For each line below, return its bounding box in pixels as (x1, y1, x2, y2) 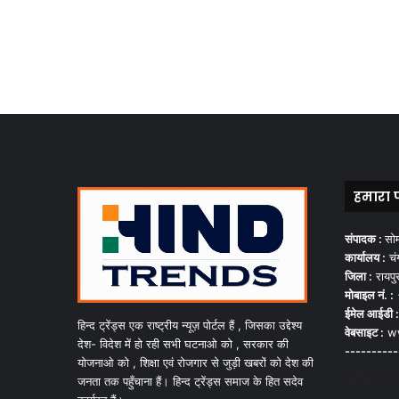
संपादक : (345, 231, 385, 246)
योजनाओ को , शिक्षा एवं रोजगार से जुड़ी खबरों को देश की (77, 354, 313, 370)
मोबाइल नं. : (345, 287, 394, 302)
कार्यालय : (345, 249, 386, 265)
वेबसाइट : (345, 324, 384, 339)
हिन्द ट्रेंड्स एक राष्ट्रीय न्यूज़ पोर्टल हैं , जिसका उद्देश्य (77, 317, 302, 332)
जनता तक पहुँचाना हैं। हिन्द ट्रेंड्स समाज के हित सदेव (77, 373, 303, 388)
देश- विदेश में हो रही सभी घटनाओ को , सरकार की (77, 336, 289, 351)
